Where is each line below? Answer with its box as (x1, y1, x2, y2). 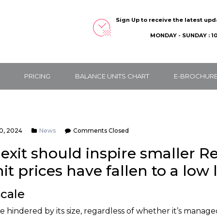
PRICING (24, 72, 50, 80)
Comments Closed (73, 127, 129, 134)
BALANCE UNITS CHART (75, 72, 149, 80)
